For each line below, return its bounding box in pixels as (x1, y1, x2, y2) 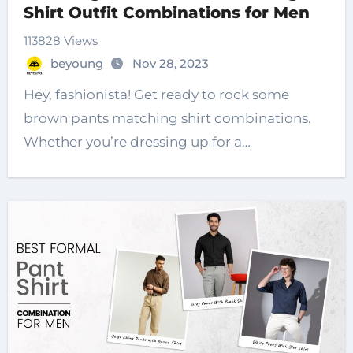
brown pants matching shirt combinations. (23, 110, 311, 127)
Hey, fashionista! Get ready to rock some (23, 87, 289, 103)
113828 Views (23, 33, 98, 49)
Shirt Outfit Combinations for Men (23, 3, 310, 23)
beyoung (50, 56, 106, 72)
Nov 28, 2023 (132, 56, 209, 72)
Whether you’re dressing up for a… (23, 134, 251, 150)
